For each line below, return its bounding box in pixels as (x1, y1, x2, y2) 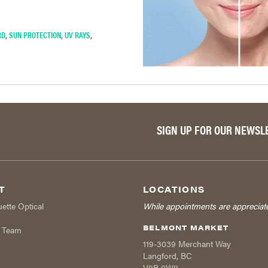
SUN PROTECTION (9, 29, 61, 41)
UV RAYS (65, 29, 90, 41)
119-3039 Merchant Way (143, 237, 231, 250)
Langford (143, 249, 176, 262)
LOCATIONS (143, 183, 205, 196)
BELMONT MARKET (143, 222, 229, 233)
